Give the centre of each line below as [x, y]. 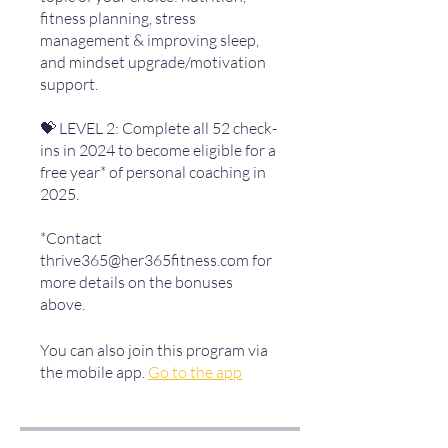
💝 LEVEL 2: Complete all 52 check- [158, 128]
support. [69, 84]
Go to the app [195, 372]
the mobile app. [92, 372]
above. [62, 304]
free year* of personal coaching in [153, 172]
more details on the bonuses [136, 282]
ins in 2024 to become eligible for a [158, 150]
